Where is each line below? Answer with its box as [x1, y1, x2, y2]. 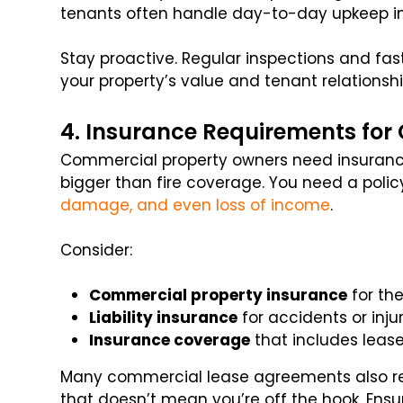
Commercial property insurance [89, 284, 348, 307]
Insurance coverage [89, 329, 251, 352]
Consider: [60, 239, 133, 262]
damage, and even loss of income [60, 194, 331, 217]
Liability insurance [89, 307, 238, 329]
